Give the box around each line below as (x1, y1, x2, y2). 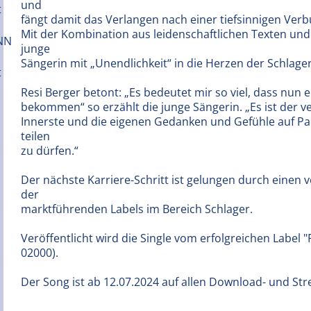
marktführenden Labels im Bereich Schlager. (21, 201, 253, 217)
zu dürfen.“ (21, 143, 78, 158)
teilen (21, 128, 50, 144)
